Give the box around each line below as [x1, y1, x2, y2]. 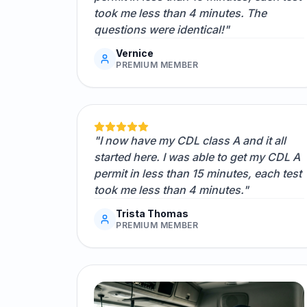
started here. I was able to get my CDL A [94, 150, 300, 164]
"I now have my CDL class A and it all [94, 134, 286, 148]
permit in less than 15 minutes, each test [94, 167, 302, 181]
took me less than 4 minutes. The [94, 6, 267, 21]
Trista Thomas [116, 208, 188, 220]
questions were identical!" [94, 23, 230, 37]
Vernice [116, 47, 153, 60]
